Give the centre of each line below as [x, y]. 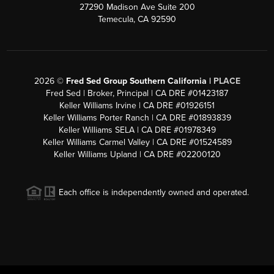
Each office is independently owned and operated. [152, 193]
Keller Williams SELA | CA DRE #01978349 [137, 130]
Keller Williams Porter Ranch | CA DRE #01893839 [137, 118]
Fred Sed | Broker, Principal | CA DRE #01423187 [137, 94]
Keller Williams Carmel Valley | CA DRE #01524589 [137, 143]
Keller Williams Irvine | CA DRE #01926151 [137, 106]
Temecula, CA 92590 [137, 20]
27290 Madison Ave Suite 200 [137, 7]
